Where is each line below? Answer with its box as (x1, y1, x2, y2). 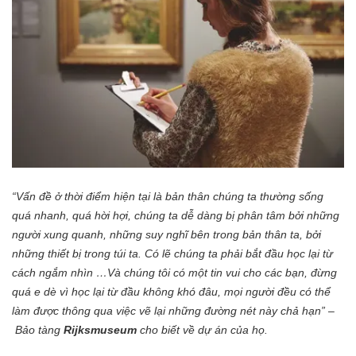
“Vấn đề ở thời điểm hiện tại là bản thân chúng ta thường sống (12, 189, 323, 203)
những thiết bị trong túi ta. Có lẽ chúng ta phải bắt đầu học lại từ (12, 246, 333, 260)
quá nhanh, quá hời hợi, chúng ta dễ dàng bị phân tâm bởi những (12, 208, 339, 222)
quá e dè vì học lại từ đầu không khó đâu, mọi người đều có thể (12, 284, 331, 298)
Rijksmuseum (64, 323, 140, 336)
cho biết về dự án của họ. (140, 323, 271, 336)
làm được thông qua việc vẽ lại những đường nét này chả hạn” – (12, 304, 335, 317)
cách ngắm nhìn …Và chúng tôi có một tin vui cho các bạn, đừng (12, 265, 337, 279)
